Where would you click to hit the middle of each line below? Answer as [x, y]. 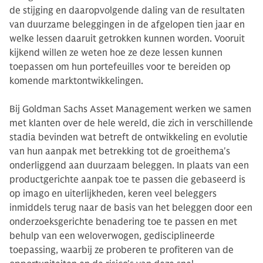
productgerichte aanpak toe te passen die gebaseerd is [127, 180]
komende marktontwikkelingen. [76, 81]
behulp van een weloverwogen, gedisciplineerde [112, 236]
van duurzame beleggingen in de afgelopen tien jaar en [127, 25]
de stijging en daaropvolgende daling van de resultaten [127, 11]
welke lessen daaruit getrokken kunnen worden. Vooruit [127, 39]
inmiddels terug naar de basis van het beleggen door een [131, 208]
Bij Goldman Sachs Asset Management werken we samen [130, 109]
